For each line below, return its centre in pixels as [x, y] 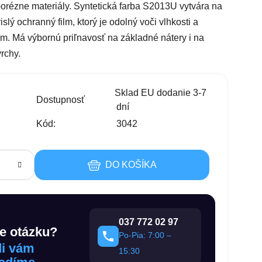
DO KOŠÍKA [131, 164]
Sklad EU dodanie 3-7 [160, 92]
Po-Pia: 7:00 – [145, 235]
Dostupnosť [60, 99]
